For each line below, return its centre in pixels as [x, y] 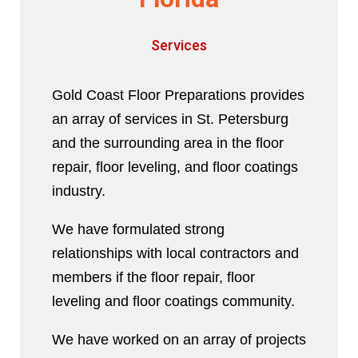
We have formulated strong [138, 230]
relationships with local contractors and [175, 254]
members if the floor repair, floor [153, 278]
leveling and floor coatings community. [173, 302]
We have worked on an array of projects [179, 340]
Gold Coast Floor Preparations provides [178, 95]
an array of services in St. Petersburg [170, 119]
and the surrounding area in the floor [167, 143]
